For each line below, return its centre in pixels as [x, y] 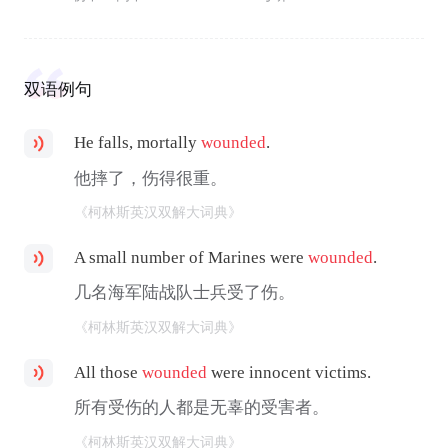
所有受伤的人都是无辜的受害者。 [202, 408]
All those [108, 372]
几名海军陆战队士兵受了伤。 [185, 293]
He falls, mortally [138, 143]
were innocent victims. [289, 372]
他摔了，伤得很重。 [151, 178]
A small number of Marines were [191, 257]
